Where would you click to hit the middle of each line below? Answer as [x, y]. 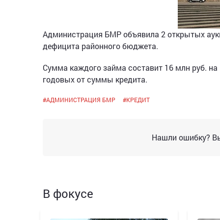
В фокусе [68, 193]
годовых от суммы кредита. [95, 79]
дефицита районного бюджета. [100, 46]
